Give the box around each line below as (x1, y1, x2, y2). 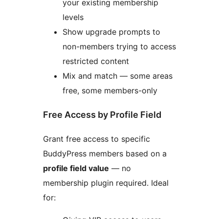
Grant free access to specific (43, 134, 150, 144)
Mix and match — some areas (63, 71, 173, 81)
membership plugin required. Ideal (43, 178, 169, 188)
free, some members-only (63, 86, 157, 96)
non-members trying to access (63, 42, 176, 52)
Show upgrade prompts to (63, 27, 160, 37)
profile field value (43, 163, 109, 174)
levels (63, 12, 84, 22)
